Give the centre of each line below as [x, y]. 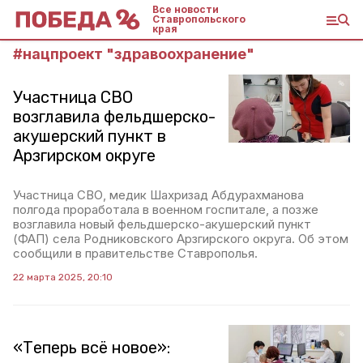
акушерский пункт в [90, 136]
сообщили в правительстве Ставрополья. [135, 253]
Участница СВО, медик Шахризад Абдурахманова [158, 195]
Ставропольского [199, 19]
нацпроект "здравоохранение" [139, 54]
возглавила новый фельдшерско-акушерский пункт [162, 224]
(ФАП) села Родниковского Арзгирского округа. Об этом [181, 239]
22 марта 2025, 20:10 [63, 277]
